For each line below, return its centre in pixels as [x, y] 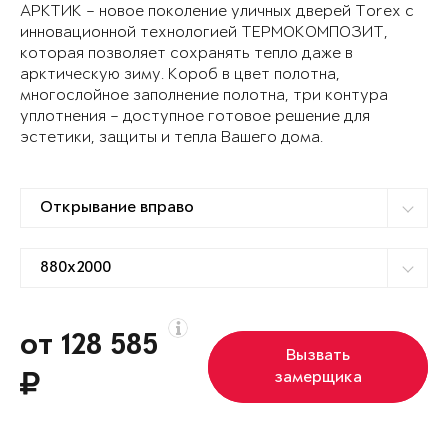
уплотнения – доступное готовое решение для [195, 117]
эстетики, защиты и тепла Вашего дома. [171, 138]
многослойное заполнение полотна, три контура [204, 96]
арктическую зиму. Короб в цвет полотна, [180, 75]
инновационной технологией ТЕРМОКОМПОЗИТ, [204, 33]
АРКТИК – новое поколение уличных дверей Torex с [217, 12]
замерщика [318, 378]
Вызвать [318, 356]
